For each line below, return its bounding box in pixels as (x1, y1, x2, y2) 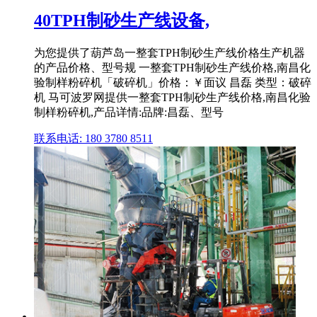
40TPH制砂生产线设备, (34, 11, 209, 30)
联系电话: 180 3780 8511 (34, 132, 153, 145)
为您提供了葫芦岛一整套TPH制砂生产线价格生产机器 (34, 47, 305, 59)
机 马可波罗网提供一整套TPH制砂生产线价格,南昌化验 (34, 91, 311, 104)
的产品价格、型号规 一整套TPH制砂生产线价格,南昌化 (34, 62, 311, 74)
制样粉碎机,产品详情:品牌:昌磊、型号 (34, 106, 224, 119)
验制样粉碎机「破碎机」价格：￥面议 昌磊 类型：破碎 (34, 76, 311, 89)
